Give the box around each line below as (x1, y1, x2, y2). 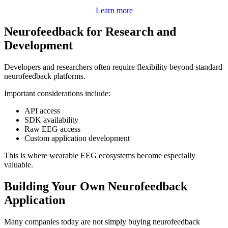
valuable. (4, 160, 33, 169)
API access (24, 106, 60, 116)
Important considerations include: (4, 89, 110, 98)
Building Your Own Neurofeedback (4, 180, 187, 193)
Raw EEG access (24, 125, 80, 134)
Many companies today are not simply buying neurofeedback (4, 217, 200, 226)
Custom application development (24, 134, 130, 143)
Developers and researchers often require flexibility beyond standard (4, 63, 222, 72)
